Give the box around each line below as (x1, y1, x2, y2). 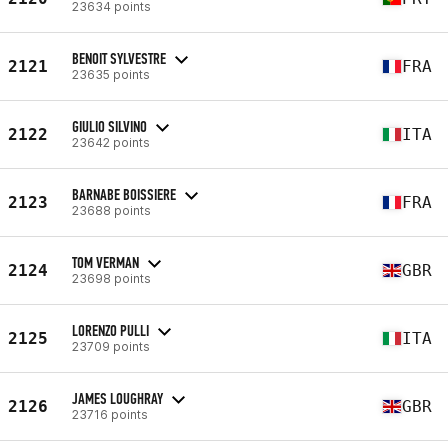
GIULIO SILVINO (72, 116, 147, 136)
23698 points (72, 270, 151, 286)
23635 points (72, 66, 150, 82)
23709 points (72, 338, 150, 354)
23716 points (72, 406, 148, 422)
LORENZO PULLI (72, 320, 149, 340)
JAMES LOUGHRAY (72, 388, 163, 408)
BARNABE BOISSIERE (72, 184, 176, 204)
